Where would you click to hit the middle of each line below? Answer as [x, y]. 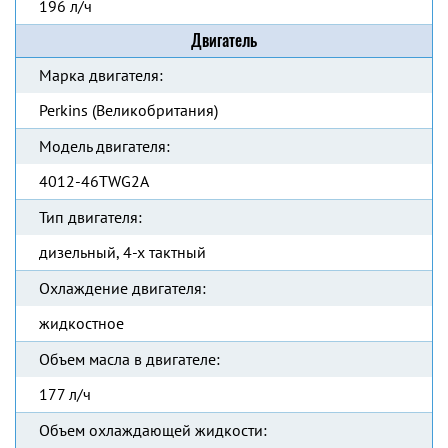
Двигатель [224, 40]
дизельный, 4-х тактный [122, 252]
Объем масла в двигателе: [129, 359]
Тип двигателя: [90, 217]
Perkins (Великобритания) [128, 110]
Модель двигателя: [104, 146]
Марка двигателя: [101, 75]
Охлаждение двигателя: [122, 288]
